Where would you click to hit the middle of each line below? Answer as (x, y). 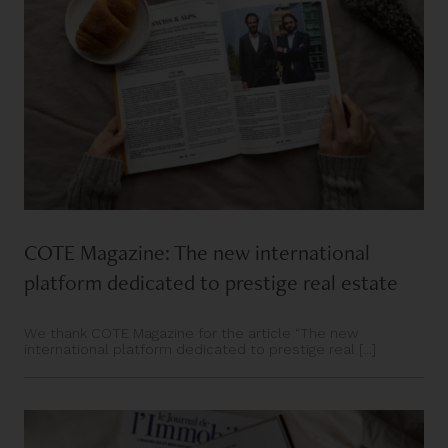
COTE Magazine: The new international (197, 252)
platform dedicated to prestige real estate (211, 282)
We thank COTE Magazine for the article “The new (191, 332)
